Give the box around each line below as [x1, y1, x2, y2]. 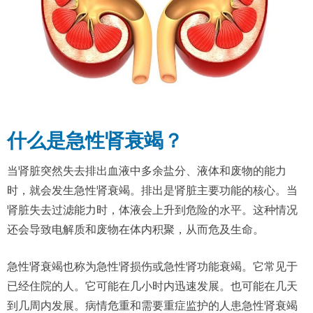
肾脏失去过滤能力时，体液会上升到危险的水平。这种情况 [7, 203, 298, 216]
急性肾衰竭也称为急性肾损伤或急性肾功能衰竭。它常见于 [7, 260, 298, 272]
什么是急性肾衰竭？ [7, 129, 183, 152]
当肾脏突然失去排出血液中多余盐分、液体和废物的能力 [7, 164, 286, 177]
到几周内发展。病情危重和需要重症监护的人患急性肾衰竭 [7, 299, 298, 312]
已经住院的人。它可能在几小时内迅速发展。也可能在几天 [7, 279, 298, 292]
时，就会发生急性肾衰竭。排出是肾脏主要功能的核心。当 [7, 184, 298, 196]
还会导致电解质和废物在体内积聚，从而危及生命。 [7, 223, 264, 235]
